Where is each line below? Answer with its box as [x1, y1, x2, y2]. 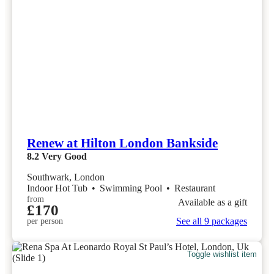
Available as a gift [178, 196, 247, 207]
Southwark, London [27, 172, 105, 183]
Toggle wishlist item [187, 249, 257, 259]
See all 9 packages [176, 216, 247, 227]
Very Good [42, 151, 87, 162]
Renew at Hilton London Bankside [27, 136, 218, 151]
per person [27, 217, 63, 226]
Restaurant [174, 183, 215, 194]
